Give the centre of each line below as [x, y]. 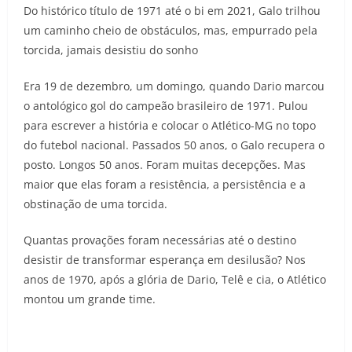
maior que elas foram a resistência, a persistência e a [165, 185]
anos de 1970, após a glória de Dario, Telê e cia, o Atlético [175, 280]
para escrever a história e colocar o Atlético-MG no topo [170, 126]
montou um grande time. [90, 299]
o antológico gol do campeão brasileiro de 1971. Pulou [166, 106]
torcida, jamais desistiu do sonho [111, 50]
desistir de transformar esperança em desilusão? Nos [165, 260]
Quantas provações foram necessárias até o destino [160, 240]
